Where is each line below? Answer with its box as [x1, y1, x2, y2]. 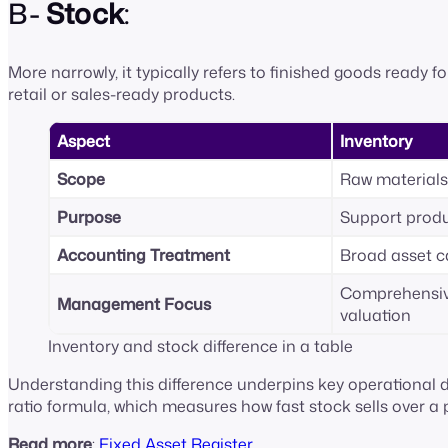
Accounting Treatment [57, 244, 230, 267]
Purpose [57, 206, 121, 229]
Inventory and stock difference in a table [48, 335, 353, 358]
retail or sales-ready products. [8, 83, 239, 106]
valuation [340, 304, 415, 327]
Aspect [57, 130, 110, 153]
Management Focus [57, 293, 211, 316]
